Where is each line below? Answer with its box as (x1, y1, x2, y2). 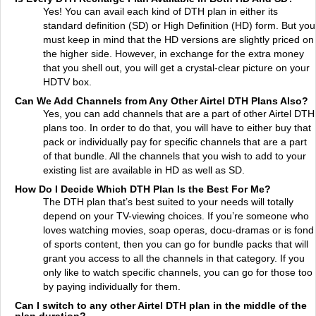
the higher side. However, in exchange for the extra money (43, 48, 304, 59)
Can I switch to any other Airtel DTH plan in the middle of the (15, 300, 307, 311)
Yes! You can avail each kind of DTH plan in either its (43, 6, 278, 17)
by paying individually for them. (43, 281, 181, 292)
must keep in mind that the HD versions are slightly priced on (43, 34, 314, 45)
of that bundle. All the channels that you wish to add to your (43, 150, 306, 162)
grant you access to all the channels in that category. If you (43, 253, 305, 264)
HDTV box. (43, 76, 92, 87)
